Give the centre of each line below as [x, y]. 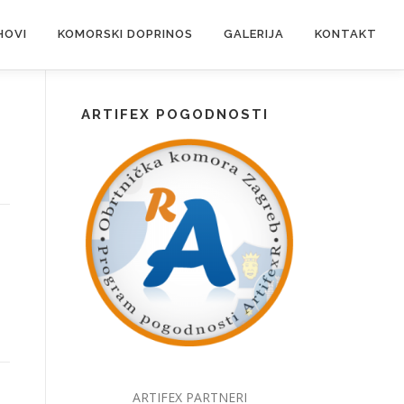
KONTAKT [346, 34]
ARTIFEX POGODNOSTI [175, 114]
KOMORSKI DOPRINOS [125, 34]
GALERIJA [254, 34]
